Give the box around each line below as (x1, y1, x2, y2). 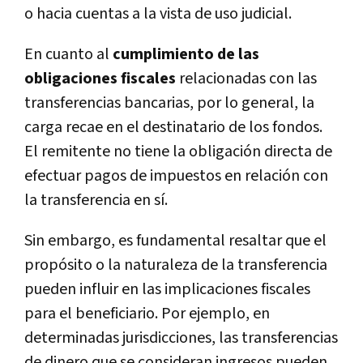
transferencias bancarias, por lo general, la (24, 92, 314, 113)
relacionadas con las (176, 67, 317, 89)
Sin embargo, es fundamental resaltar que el (24, 229, 327, 251)
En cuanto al (24, 43, 113, 65)
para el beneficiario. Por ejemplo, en (24, 302, 270, 324)
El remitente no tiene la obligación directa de (24, 140, 332, 162)
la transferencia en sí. (24, 189, 168, 211)
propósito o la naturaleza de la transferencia (24, 254, 327, 275)
